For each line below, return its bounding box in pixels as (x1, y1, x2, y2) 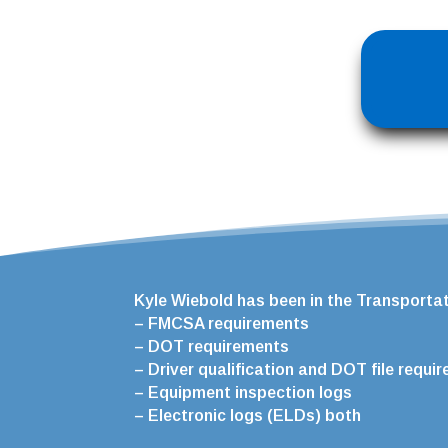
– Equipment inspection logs (134, 383, 353, 401)
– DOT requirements (134, 337, 290, 355)
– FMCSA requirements (134, 314, 310, 332)
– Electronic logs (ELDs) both (134, 406, 362, 424)
